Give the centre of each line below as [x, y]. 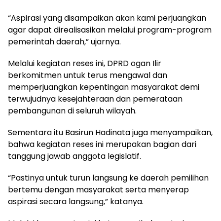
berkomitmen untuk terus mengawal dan [88, 75]
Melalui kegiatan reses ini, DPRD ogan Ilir [85, 63]
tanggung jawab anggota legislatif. [74, 156]
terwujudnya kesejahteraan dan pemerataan [95, 99]
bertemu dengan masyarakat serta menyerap [98, 189]
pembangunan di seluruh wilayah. [72, 110]
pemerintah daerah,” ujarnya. [64, 41]
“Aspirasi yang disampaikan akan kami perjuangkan [107, 18]
